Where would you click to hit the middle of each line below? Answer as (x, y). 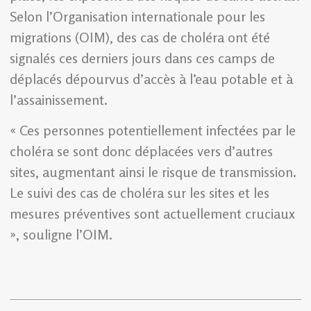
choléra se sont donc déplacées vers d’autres (141, 151)
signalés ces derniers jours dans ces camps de (142, 58)
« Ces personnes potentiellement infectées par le (153, 131)
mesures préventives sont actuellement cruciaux (152, 214)
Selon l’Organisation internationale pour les (137, 16)
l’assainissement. (59, 99)
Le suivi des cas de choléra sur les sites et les (140, 193)
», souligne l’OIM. (61, 235)
